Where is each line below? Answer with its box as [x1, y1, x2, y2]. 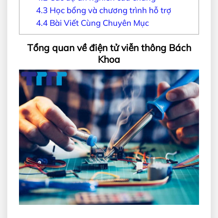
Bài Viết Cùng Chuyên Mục [47, 17, 149, 28]
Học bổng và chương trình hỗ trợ [47, 4, 171, 15]
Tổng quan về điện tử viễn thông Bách [27, 41, 191, 54]
